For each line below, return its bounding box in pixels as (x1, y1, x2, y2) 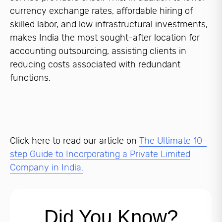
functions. (10, 72, 51, 84)
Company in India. (10, 162, 83, 173)
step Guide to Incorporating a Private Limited (10, 149, 190, 160)
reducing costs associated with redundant (10, 59, 180, 70)
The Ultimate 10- (139, 135, 207, 147)
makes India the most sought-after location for (10, 32, 200, 44)
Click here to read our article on (10, 135, 139, 147)
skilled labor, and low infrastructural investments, (10, 19, 208, 30)
